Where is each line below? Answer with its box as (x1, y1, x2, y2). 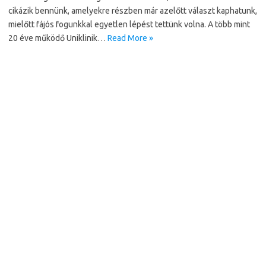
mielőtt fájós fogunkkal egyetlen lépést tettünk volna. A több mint (8, 20, 250, 29)
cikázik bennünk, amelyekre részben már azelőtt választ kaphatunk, (8, 6, 257, 15)
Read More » (107, 33, 153, 43)
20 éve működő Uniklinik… (8, 33, 107, 43)
